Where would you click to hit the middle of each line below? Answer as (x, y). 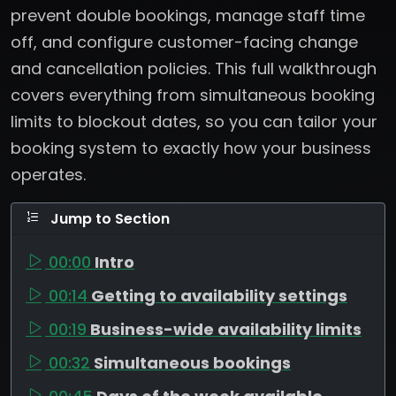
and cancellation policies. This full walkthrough (194, 68)
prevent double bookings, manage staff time (188, 15)
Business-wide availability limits (226, 329)
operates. (48, 174)
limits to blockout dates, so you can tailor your (194, 121)
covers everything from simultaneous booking (193, 95)
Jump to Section (108, 218)
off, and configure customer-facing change (184, 42)
